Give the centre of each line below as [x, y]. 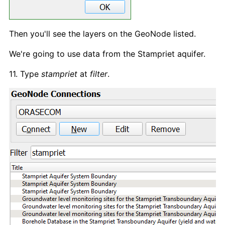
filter [99, 74]
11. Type [25, 74]
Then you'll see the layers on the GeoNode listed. [102, 33]
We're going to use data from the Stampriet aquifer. [107, 53]
